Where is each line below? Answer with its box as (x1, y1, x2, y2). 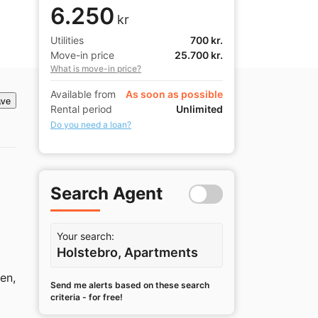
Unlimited (176, 103, 223, 116)
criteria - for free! (50, 292, 123, 303)
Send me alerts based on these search (50, 280, 209, 291)
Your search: (57, 230, 114, 243)
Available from (50, 88, 116, 101)
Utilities (50, 34, 84, 47)
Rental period (50, 103, 112, 116)
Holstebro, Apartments (57, 245, 198, 261)
